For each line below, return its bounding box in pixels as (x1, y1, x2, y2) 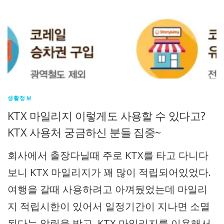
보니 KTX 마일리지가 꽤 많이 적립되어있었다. (7, 165, 211, 179)
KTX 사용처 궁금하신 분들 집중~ (7, 124, 161, 140)
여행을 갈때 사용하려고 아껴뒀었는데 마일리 (7, 182, 207, 196)
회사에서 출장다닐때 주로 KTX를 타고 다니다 (7, 148, 208, 162)
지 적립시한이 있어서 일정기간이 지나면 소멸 (7, 199, 210, 213)
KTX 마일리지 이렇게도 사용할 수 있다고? (7, 108, 205, 123)
